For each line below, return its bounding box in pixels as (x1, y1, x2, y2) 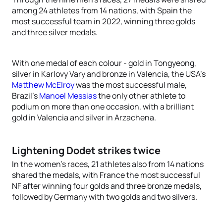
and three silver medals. (12, 27, 98, 38)
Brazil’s (12, 90, 39, 101)
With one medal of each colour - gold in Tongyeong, (12, 57, 196, 68)
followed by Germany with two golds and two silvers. (12, 191, 197, 202)
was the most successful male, (74, 79, 187, 90)
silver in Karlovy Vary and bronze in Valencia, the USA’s (12, 68, 206, 79)
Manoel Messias (39, 90, 97, 101)
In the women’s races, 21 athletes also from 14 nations (12, 159, 204, 169)
